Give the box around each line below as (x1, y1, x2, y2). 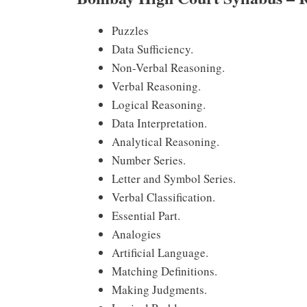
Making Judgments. (112, 282, 207, 298)
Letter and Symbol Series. (112, 171, 236, 187)
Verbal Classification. (112, 189, 215, 206)
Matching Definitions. (112, 263, 217, 280)
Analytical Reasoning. (112, 134, 219, 150)
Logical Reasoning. (112, 97, 206, 113)
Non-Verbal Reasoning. (112, 60, 225, 76)
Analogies (112, 226, 161, 243)
